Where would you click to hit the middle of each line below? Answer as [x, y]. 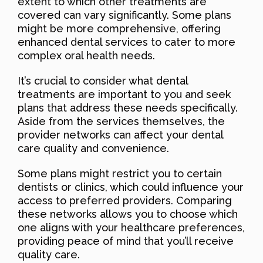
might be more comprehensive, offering [119, 28]
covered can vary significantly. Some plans [124, 15]
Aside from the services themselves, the [121, 121]
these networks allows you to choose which [128, 214]
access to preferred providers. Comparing [125, 200]
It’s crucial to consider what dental [103, 80]
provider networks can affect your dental [120, 134]
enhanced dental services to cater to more [127, 42]
